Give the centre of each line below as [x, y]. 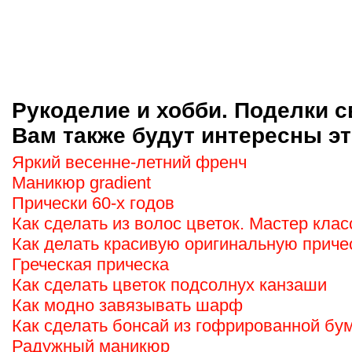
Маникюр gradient [81, 183]
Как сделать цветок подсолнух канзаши [169, 285]
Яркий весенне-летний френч [129, 162]
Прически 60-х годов [93, 203]
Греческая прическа [90, 264]
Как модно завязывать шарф [127, 305]
